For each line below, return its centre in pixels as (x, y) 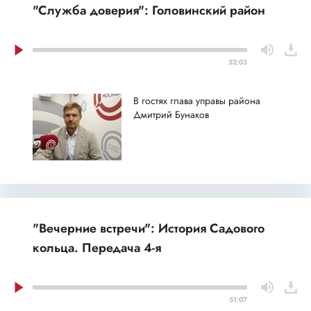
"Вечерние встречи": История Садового (149, 229)
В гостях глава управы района (197, 101)
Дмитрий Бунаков (171, 115)
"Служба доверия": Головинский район (149, 11)
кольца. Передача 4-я (97, 248)
